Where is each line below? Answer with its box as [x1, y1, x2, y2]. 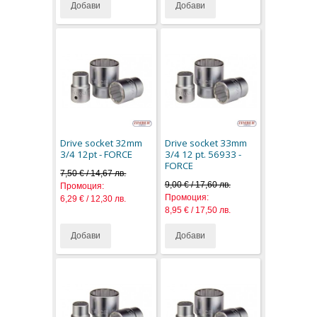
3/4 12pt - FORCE [60, 147, 133, 161]
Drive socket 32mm [60, 136, 143, 149]
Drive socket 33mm [164, 136, 247, 149]
